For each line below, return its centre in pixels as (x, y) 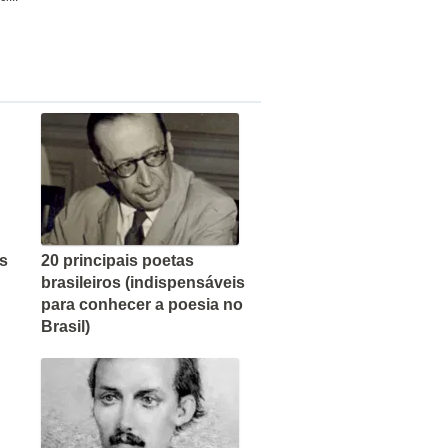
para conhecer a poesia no (142, 304)
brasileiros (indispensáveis (143, 282)
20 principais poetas (117, 260)
